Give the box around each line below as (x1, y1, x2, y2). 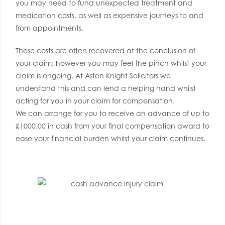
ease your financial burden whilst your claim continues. (16, 134, 205, 143)
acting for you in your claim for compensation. (16, 96, 175, 105)
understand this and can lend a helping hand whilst (16, 84, 196, 92)
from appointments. (16, 24, 83, 32)
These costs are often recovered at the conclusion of (16, 46, 195, 55)
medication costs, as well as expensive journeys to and (16, 11, 203, 20)
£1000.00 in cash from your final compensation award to (16, 122, 209, 130)
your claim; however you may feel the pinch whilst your (16, 59, 206, 67)
